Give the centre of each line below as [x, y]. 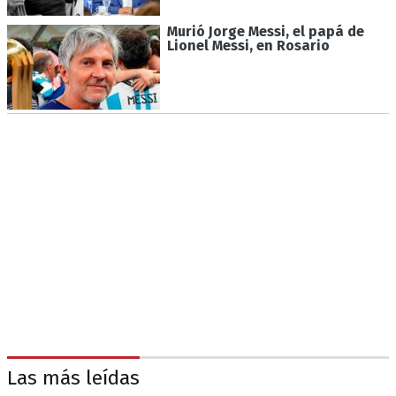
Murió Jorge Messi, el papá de [265, 32]
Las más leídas [73, 378]
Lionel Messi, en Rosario [248, 46]
